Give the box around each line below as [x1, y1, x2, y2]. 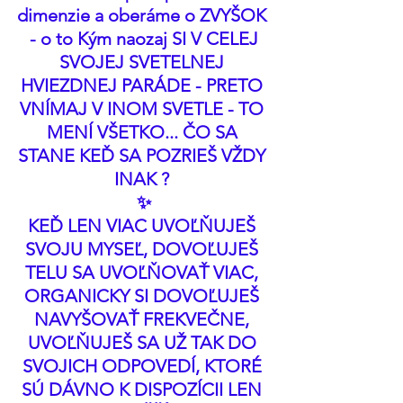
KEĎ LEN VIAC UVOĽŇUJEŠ [28, 215, 260, 237]
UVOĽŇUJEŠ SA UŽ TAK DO [27, 332, 261, 354]
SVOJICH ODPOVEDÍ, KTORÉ [22, 355, 266, 377]
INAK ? [114, 168, 174, 190]
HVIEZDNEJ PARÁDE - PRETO [21, 75, 267, 96]
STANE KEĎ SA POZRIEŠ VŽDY [18, 145, 270, 166]
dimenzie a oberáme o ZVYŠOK [17, 4, 271, 26]
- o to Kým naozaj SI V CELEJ [25, 28, 263, 49]
